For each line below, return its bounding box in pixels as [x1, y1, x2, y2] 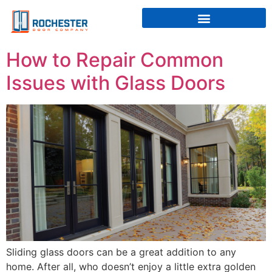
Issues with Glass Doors [6, 70, 225, 95]
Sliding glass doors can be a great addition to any [6, 245, 236, 258]
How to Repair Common [6, 47, 223, 72]
